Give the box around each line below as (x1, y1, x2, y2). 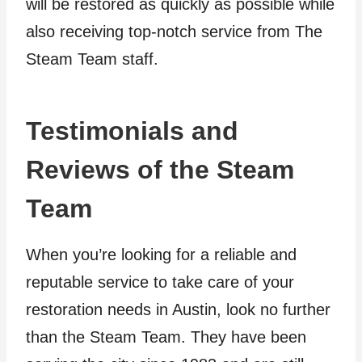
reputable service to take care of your (26, 273, 294, 291)
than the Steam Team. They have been (26, 328, 306, 346)
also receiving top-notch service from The (26, 23, 322, 40)
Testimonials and (26, 116, 238, 145)
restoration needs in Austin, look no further (26, 301, 330, 318)
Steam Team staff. (26, 50, 158, 68)
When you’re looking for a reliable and (26, 246, 297, 263)
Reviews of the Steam (26, 155, 294, 184)
